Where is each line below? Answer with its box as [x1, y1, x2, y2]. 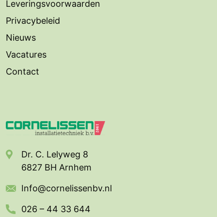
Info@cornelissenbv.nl [21, 183, 112, 194]
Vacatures [6, 49, 46, 60]
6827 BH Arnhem [21, 162, 92, 173]
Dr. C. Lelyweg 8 [21, 149, 88, 160]
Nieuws [6, 32, 36, 43]
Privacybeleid [6, 15, 60, 26]
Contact [6, 66, 39, 77]
